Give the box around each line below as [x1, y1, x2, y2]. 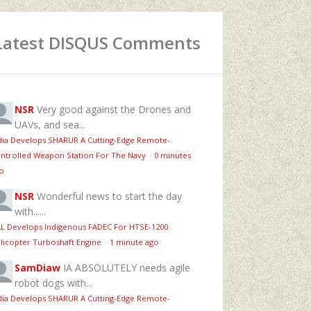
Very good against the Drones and [37, 102, 191, 116]
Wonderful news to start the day [37, 189, 182, 203]
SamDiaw [15, 260, 60, 274]
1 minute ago [110, 236, 159, 247]
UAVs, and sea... [15, 117, 85, 131]
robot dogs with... [15, 276, 92, 289]
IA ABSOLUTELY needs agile [63, 260, 190, 274]
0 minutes [154, 149, 191, 160]
